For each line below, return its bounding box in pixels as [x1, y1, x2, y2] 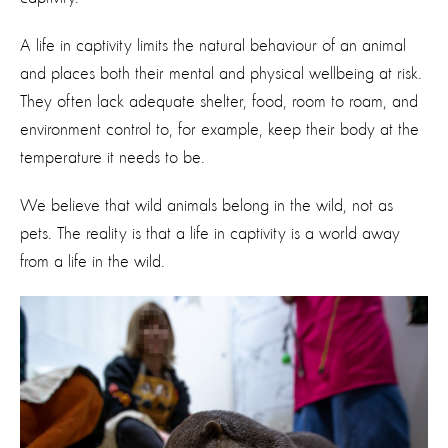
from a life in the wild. [20, 252, 165, 271]
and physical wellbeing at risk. [214, 64, 422, 83]
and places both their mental [20, 64, 214, 83]
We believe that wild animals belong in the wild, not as [20, 196, 393, 215]
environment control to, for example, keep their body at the [20, 120, 419, 139]
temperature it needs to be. [20, 148, 205, 167]
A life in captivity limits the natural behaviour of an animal [20, 36, 406, 55]
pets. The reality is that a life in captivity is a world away [20, 224, 400, 243]
